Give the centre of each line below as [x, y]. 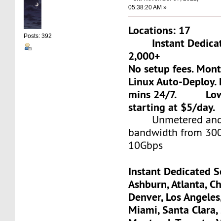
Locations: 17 [160, 30]
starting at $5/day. [172, 107]
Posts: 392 [38, 36]
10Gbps [146, 145]
